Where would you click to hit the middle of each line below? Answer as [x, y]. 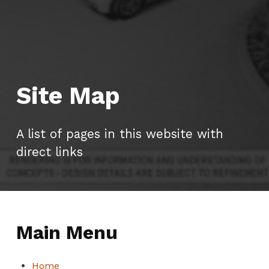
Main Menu [67, 232]
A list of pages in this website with [119, 134]
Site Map [68, 95]
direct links [49, 152]
